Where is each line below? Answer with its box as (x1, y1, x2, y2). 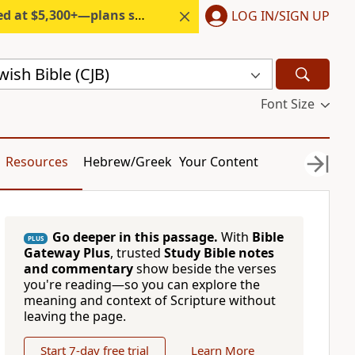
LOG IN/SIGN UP (231, 6, 330, 25)
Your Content (179, 153, 259, 170)
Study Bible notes (163, 244, 274, 261)
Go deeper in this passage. (52, 228, 218, 246)
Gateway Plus (23, 244, 110, 261)
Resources (5, 153, 68, 170)
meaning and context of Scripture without (23, 292, 276, 309)
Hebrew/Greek (83, 153, 173, 170)
